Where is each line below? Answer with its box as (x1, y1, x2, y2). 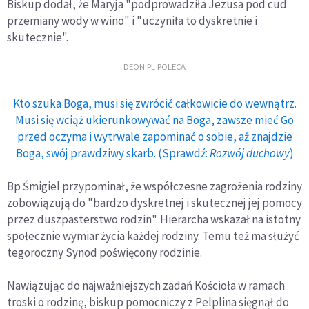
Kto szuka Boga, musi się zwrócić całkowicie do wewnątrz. (12, 95, 297, 111)
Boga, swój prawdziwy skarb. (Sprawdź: (15, 145, 210, 161)
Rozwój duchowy (209, 145, 290, 161)
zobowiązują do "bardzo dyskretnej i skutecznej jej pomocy (7, 195, 302, 210)
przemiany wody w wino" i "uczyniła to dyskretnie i (7, 12, 257, 28)
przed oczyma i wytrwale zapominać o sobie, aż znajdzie (17, 128, 292, 144)
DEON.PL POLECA (123, 61, 186, 72)
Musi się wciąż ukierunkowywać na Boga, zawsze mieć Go (15, 112, 294, 128)
